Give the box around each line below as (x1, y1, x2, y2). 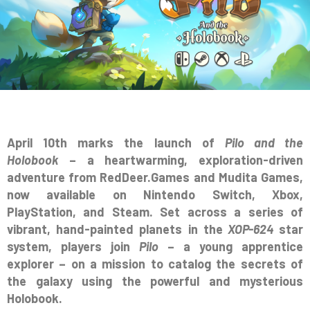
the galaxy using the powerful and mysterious (7, 273, 303, 289)
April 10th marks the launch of (7, 135, 225, 151)
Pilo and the (224, 135, 303, 151)
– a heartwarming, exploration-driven (58, 152, 303, 168)
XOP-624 (222, 221, 280, 237)
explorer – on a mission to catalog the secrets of (7, 256, 303, 272)
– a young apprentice (167, 239, 304, 255)
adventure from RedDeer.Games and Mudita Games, (7, 170, 303, 185)
